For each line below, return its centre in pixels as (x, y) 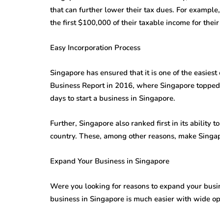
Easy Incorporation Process (95, 47)
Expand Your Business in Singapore (110, 161)
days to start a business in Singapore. (113, 98)
